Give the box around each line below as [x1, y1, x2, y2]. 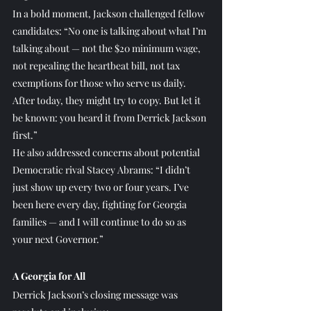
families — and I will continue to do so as [12, 215, 188, 228]
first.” [12, 128, 37, 142]
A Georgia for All [12, 269, 85, 283]
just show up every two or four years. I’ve [12, 180, 191, 194]
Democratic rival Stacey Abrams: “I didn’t [12, 162, 192, 176]
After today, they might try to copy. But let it [12, 93, 203, 107]
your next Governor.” [12, 232, 103, 246]
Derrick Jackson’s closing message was [12, 287, 180, 301]
